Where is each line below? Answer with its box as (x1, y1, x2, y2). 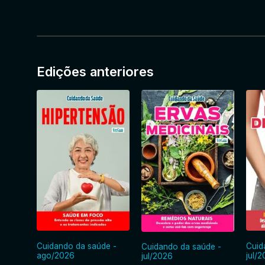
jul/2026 (141, 251, 173, 261)
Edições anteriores (37, 64, 154, 80)
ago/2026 (37, 250, 75, 260)
